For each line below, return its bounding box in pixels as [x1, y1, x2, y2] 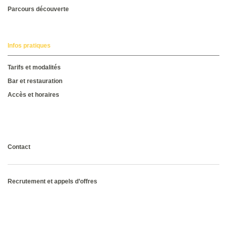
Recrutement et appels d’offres [8, 178, 97, 185]
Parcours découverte [8, 6, 69, 13]
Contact [8, 143, 30, 151]
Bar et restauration [8, 78, 62, 85]
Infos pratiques [8, 42, 51, 50]
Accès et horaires [8, 91, 59, 99]
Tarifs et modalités [8, 64, 61, 71]
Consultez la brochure [18, 112, 81, 120]
